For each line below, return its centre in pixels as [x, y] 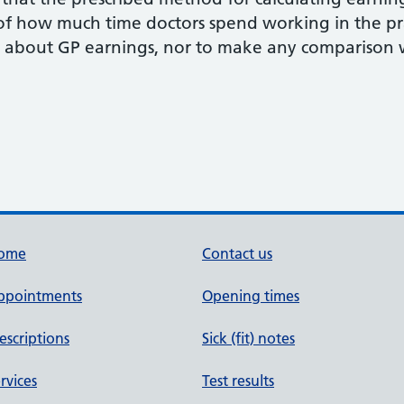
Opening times [251, 296]
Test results [238, 381]
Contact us [237, 253]
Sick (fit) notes [248, 338]
